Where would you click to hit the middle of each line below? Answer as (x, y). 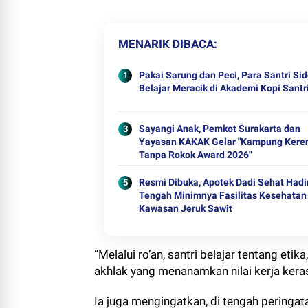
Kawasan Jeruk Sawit (186, 208)
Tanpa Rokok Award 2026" (195, 155)
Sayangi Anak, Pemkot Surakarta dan (220, 129)
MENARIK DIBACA (166, 44)
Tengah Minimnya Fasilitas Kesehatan (223, 195)
